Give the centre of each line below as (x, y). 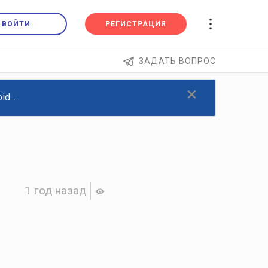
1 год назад (56, 190)
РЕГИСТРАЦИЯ (136, 24)
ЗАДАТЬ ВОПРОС (177, 61)
